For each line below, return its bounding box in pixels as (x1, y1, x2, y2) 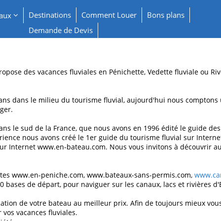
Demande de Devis (28, 25, 93, 35)
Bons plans (147, 10, 184, 20)
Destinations (28, 10, 71, 20)
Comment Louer (81, 10, 137, 20)
